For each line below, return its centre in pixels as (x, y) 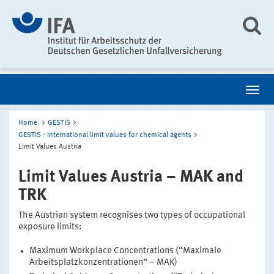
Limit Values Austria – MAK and (131, 177)
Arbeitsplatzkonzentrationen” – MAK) (103, 262)
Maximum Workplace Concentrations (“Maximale (125, 251)
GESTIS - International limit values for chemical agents (105, 135)
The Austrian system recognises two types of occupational (132, 215)
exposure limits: (50, 227)
